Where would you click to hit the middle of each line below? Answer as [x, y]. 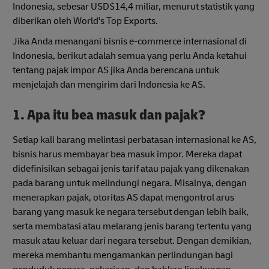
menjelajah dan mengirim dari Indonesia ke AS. [109, 84]
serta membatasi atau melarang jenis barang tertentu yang [132, 227]
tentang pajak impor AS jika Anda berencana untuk [116, 70]
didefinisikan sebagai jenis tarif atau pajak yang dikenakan [131, 169]
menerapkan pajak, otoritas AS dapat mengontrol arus [123, 198]
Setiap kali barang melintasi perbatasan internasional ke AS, [134, 140]
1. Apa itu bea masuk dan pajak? [109, 115]
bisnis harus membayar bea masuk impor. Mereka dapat [127, 155]
